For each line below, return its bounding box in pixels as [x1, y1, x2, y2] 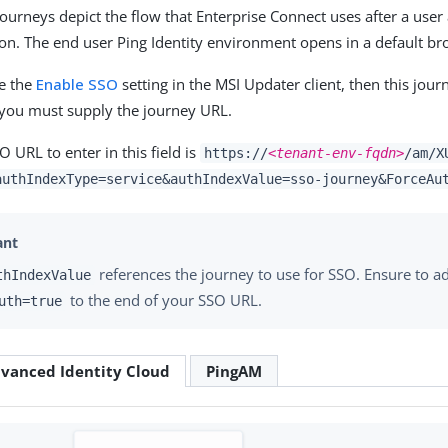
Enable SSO [36, 73, 119, 94]
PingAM [206, 361, 263, 382]
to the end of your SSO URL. [65, 290, 262, 311]
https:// [204, 144, 268, 161]
